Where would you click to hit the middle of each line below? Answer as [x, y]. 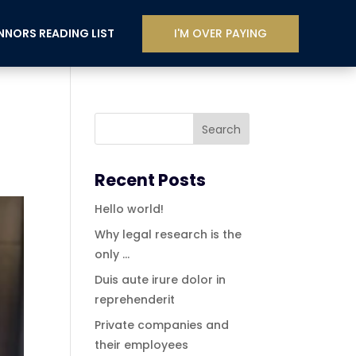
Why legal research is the [168, 234]
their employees [142, 345]
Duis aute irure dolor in [161, 280]
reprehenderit [135, 300]
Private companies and [162, 325]
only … [112, 254]
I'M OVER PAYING [221, 33]
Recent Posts [151, 180]
